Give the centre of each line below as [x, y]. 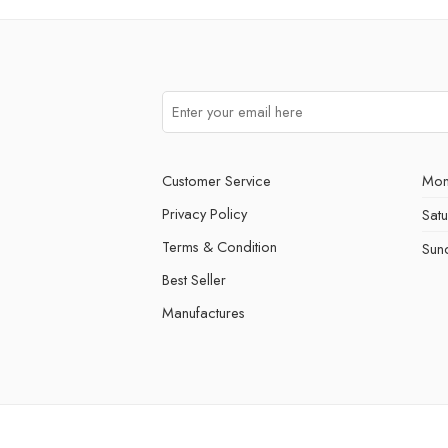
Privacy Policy [204, 213]
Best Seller [194, 279]
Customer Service [216, 180]
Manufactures [203, 312]
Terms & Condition [219, 246]
